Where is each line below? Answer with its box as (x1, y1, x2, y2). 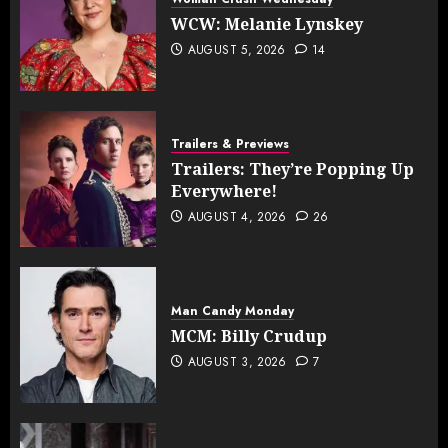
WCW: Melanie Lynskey (171, 12, 363, 35)
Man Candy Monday (171, 301, 294, 320)
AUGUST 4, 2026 (187, 207, 287, 226)
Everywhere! (171, 179, 277, 202)
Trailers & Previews (171, 134, 289, 153)
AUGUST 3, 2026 (187, 352, 287, 371)
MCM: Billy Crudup (171, 324, 327, 347)
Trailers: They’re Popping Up (171, 157, 414, 180)
